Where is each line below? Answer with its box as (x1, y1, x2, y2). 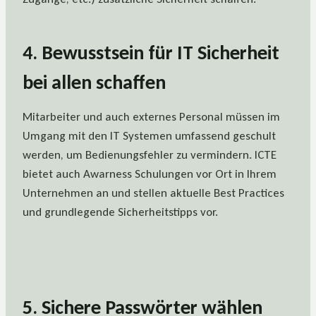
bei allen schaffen (23, 70, 166, 95)
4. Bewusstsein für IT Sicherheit (23, 40, 279, 66)
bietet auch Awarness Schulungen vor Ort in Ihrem (23, 166, 276, 182)
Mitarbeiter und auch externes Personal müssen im (23, 109, 280, 125)
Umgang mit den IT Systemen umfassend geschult (23, 128, 276, 144)
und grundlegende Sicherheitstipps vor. (23, 205, 218, 220)
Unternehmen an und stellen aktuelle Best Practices (23, 186, 284, 201)
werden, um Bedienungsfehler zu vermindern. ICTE (23, 147, 276, 163)
